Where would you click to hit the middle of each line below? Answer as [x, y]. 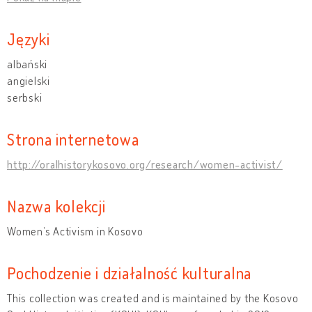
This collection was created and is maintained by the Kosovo [153, 298]
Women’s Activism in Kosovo [75, 231]
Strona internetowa [73, 139]
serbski [25, 97]
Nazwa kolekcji [56, 205]
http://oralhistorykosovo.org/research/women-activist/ [145, 164]
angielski [29, 80]
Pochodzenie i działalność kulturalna [129, 272]
